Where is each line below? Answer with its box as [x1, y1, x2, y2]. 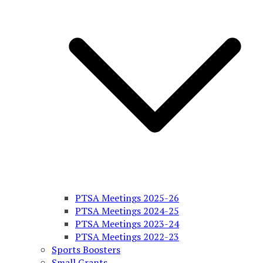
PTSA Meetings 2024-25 [75, 204, 179, 217]
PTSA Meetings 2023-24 [75, 217, 179, 230]
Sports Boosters [52, 243, 120, 256]
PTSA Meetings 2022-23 [75, 230, 179, 243]
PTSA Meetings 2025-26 [75, 191, 179, 204]
